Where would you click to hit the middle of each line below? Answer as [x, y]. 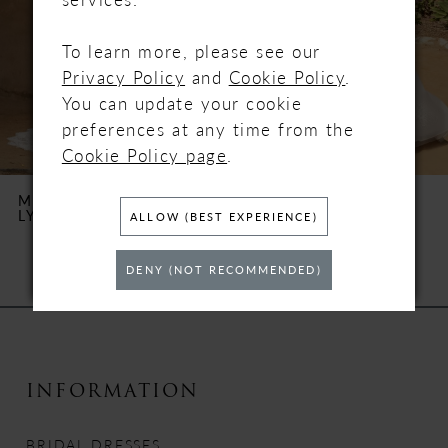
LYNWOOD [62, 214]
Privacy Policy [123, 77]
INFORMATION [113, 390]
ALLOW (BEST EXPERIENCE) [224, 215]
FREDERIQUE [301, 214]
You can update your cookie [182, 103]
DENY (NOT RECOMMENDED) [224, 269]
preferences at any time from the [208, 129]
